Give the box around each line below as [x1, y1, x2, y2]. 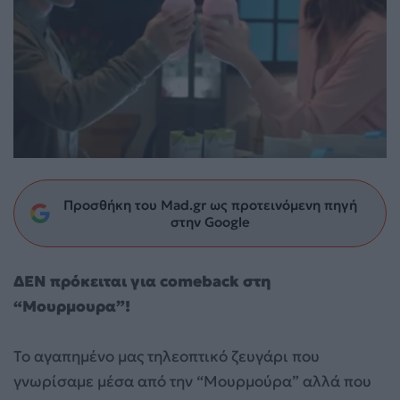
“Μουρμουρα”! [13, 296, 134, 316]
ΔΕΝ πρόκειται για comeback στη [13, 271, 271, 291]
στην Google [170, 212, 250, 230]
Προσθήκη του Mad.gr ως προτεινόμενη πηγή [62, 196, 357, 213]
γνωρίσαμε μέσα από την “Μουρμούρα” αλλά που [13, 371, 371, 391]
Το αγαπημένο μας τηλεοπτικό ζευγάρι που [13, 346, 320, 366]
